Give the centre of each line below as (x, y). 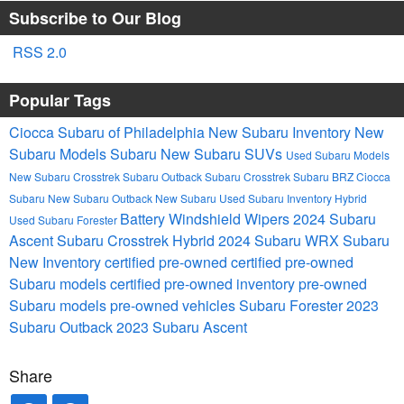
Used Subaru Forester (64, 220)
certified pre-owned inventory (204, 284)
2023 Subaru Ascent (182, 327)
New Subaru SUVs (223, 154)
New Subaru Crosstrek (66, 177)
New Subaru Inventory (281, 133)
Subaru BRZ (325, 177)
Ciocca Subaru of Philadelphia (109, 133)
